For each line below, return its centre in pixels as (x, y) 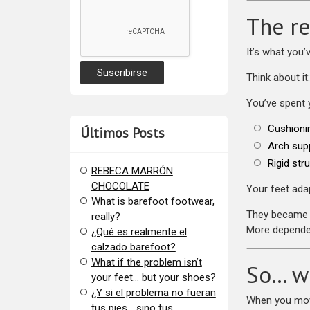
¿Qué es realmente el (139, 232)
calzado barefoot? (133, 247)
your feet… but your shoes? (153, 278)
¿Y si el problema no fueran (153, 293)
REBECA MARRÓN (132, 171)
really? (106, 217)
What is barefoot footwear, (153, 202)
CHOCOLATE (120, 186)
